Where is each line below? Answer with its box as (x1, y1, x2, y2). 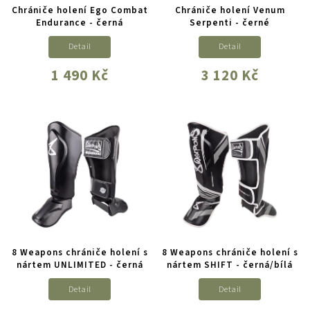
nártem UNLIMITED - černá (16, 258, 143, 272)
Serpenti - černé (190, 15, 271, 29)
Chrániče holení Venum (174, 3, 285, 17)
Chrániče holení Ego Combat (11, 3, 148, 17)
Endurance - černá (36, 15, 124, 29)
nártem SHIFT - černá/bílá (167, 258, 293, 272)
